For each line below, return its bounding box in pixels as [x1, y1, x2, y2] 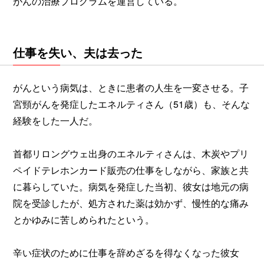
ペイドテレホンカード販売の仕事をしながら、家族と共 [13, 163, 249, 177]
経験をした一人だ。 [13, 113, 98, 127]
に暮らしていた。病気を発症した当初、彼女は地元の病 [13, 179, 249, 193]
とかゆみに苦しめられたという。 [13, 212, 154, 226]
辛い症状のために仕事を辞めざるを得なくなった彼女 [13, 245, 239, 259]
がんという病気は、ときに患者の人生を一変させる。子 [13, 80, 249, 94]
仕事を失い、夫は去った [13, 43, 143, 61]
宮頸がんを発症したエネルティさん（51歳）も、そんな [13, 97, 250, 111]
